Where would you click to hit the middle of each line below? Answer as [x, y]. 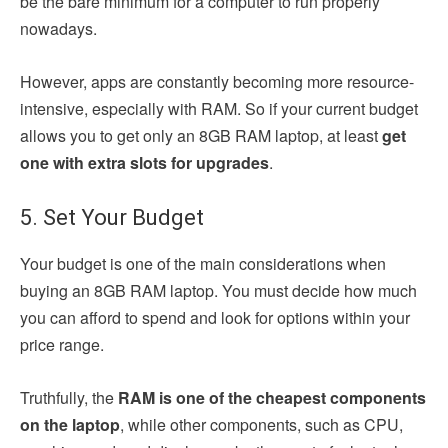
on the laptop [70, 425]
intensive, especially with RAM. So [142, 109]
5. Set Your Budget [114, 218]
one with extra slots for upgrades [144, 163]
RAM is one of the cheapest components [272, 398]
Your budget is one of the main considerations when [203, 264]
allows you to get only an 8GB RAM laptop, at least [199, 136]
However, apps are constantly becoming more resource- [217, 82]
